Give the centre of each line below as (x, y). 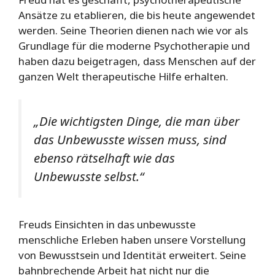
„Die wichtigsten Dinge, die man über (137, 121)
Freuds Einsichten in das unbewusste (107, 225)
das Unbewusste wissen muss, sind (130, 140)
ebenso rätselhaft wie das (104, 158)
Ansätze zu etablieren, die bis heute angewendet (137, 15)
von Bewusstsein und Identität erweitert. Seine (132, 255)
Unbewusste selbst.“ (89, 176)
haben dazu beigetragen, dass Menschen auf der (137, 61)
